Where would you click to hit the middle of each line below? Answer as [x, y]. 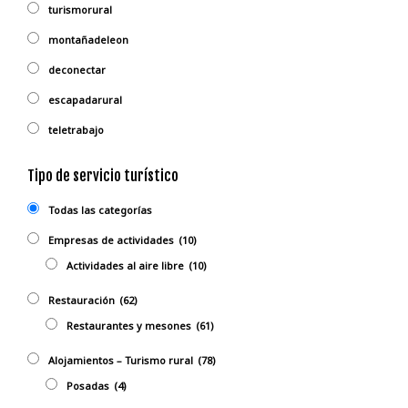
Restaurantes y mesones [129, 326]
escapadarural [85, 100]
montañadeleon [88, 40]
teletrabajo [76, 130]
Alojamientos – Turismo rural [121, 361]
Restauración [82, 301]
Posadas [88, 386]
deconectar [77, 70]
